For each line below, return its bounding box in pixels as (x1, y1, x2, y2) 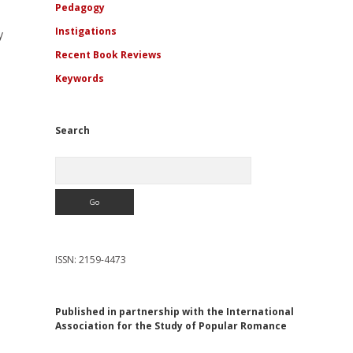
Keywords (54, 72, 104, 85)
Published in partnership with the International (54, 305, 294, 318)
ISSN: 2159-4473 (54, 253, 126, 266)
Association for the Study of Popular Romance (54, 319, 287, 333)
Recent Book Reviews (54, 48, 162, 61)
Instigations (54, 24, 117, 38)
